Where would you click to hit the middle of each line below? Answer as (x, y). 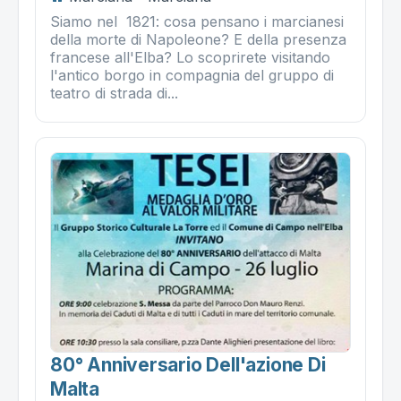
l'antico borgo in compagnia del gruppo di (192, 75)
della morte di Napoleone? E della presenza (198, 39)
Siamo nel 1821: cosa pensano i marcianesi (197, 21)
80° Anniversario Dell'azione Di (188, 365)
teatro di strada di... (114, 93)
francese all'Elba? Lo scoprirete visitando (190, 57)
